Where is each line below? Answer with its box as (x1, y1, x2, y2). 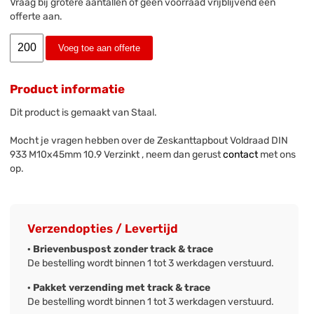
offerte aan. (10, 10, 63, 22)
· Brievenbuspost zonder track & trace (27, 243, 214, 256)
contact (223, 149, 259, 161)
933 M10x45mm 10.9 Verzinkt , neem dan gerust (10, 149, 224, 161)
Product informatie (10, 81, 125, 96)
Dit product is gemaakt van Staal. (10, 107, 158, 119)
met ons (258, 149, 296, 161)
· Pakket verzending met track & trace (27, 282, 211, 294)
